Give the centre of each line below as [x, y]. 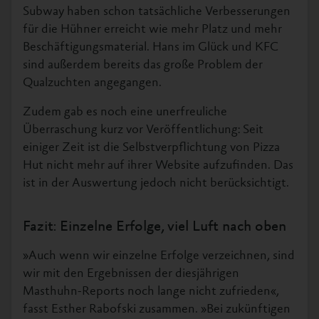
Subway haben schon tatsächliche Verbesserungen [157, 12]
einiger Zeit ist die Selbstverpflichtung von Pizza [151, 148]
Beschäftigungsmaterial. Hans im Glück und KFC [151, 47]
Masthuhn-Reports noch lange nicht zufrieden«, [151, 292]
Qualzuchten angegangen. [92, 83]
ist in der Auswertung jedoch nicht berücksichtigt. [156, 183]
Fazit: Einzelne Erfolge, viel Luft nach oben [155, 227]
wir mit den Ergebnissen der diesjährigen [131, 274]
